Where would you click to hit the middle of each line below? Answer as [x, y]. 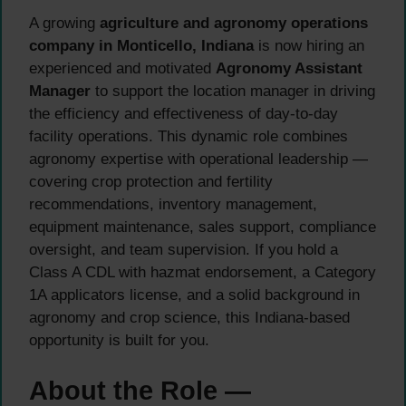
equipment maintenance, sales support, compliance [203, 227]
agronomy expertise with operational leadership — [198, 159]
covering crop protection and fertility [151, 182]
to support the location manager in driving [233, 92]
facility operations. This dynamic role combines [188, 137]
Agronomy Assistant [289, 69]
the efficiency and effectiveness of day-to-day [184, 114]
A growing [64, 24]
